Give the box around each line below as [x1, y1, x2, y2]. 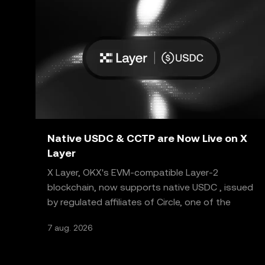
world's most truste [47, 211, 134, 222]
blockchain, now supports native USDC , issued [47, 182, 192, 193]
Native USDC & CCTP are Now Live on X [47, 132, 247, 144]
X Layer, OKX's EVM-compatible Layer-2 [47, 167, 219, 178]
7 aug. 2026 [47, 223, 92, 232]
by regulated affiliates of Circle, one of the [47, 196, 231, 208]
